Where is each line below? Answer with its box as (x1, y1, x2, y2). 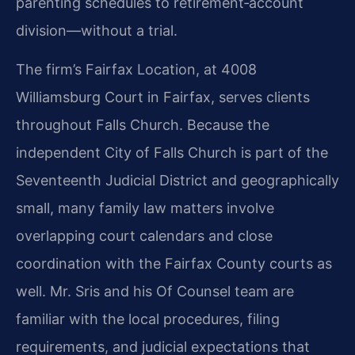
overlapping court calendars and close (16, 227, 273, 245)
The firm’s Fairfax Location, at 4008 (16, 61, 257, 78)
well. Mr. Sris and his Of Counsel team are (16, 283, 294, 300)
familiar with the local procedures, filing (16, 311, 280, 328)
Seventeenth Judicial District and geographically (16, 172, 339, 189)
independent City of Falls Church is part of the (16, 144, 328, 162)
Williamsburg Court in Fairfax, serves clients (16, 89, 310, 106)
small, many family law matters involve (16, 200, 274, 217)
